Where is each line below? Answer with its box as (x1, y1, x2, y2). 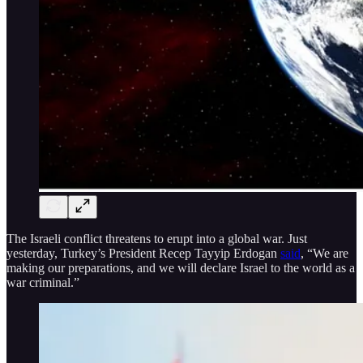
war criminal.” (6, 275, 79, 289)
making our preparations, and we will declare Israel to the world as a (6, 260, 355, 275)
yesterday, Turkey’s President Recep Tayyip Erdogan (6, 246, 280, 260)
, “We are (301, 246, 348, 260)
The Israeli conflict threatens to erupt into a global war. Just (6, 231, 307, 246)
